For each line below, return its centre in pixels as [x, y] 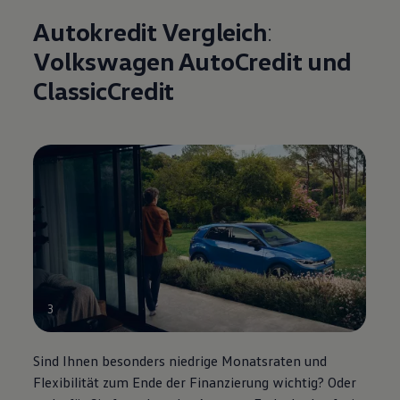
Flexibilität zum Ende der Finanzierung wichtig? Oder [195, 383]
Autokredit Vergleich [150, 32]
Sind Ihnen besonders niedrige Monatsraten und [180, 361]
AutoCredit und [262, 61]
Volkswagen [104, 61]
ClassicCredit [104, 91]
